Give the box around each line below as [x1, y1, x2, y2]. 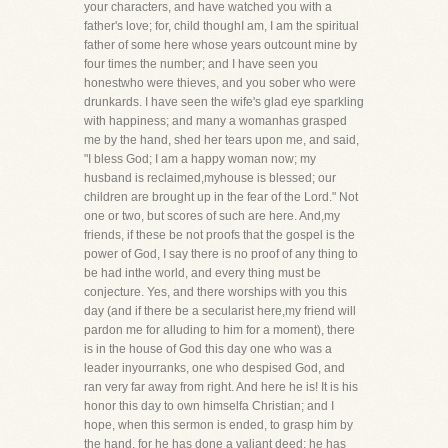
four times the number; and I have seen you [84, 57, 318, 71]
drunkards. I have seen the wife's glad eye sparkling [84, 95, 364, 109]
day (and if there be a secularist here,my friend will [84, 304, 356, 318]
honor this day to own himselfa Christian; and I [84, 399, 334, 413]
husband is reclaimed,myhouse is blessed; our [84, 171, 336, 185]
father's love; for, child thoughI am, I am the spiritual [84, 19, 359, 33]
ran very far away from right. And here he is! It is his [84, 380, 358, 394]
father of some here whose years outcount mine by [84, 38, 357, 52]
